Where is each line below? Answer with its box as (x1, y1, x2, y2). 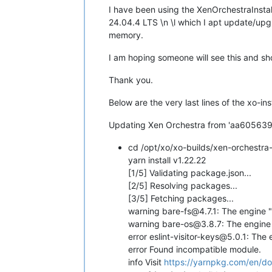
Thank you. (109, 74, 153, 85)
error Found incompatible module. (128, 243, 261, 254)
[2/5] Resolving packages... (128, 180, 237, 191)
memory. (109, 29, 143, 40)
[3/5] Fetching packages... (128, 192, 234, 203)
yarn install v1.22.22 (128, 154, 206, 165)
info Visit (128, 256, 164, 267)
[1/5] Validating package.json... (128, 167, 251, 178)
